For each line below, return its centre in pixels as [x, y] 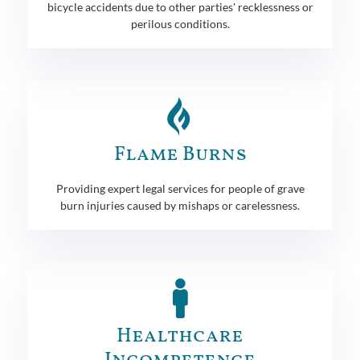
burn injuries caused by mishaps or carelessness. [180, 205]
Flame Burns [180, 154]
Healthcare [180, 336]
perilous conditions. [180, 23]
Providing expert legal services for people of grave [180, 188]
